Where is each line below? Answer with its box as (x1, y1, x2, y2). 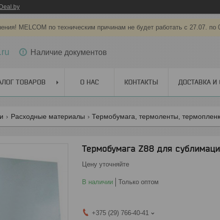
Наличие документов (30, 48, 107, 56)
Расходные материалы (10, 112, 85, 120)
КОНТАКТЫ (124, 78, 158, 86)
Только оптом (118, 178, 159, 186)
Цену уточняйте (82, 161, 129, 168)
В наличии (82, 178, 113, 186)
